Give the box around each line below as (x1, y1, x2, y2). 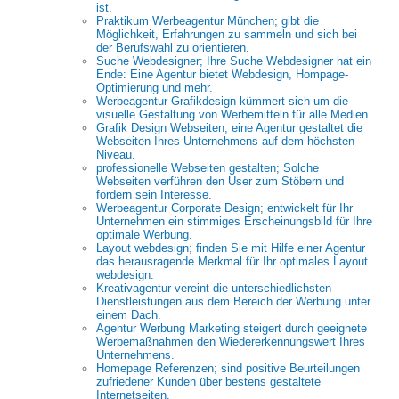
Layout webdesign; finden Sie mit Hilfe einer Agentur (96, 241, 365, 255)
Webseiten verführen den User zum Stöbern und (96, 175, 344, 188)
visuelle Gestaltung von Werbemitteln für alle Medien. (96, 108, 371, 121)
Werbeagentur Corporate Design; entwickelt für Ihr (96, 201, 353, 215)
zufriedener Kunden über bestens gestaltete (96, 375, 321, 388)
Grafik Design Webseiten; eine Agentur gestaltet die (96, 121, 362, 134)
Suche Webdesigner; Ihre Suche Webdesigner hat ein (96, 54, 371, 68)
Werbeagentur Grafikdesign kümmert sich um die (96, 94, 348, 108)
